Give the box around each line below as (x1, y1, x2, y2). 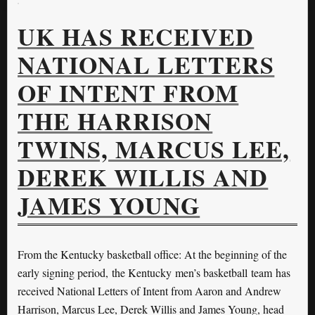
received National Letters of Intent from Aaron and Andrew (18, 283, 281, 299)
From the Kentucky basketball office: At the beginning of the (18, 247, 287, 262)
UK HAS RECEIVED (18, 19, 255, 55)
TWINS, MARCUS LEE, (18, 131, 290, 167)
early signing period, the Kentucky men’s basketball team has (18, 265, 290, 281)
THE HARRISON (18, 103, 213, 139)
